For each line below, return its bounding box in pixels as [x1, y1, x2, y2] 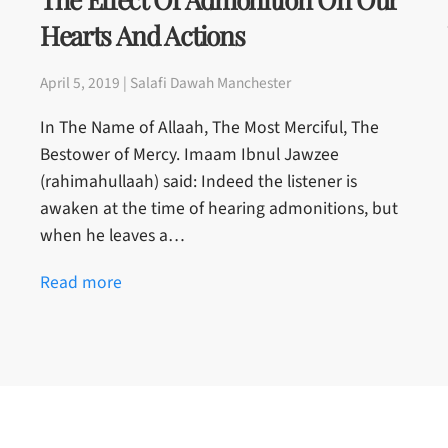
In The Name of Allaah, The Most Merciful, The [40, 115, 379, 141]
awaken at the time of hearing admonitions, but [40, 196, 398, 222]
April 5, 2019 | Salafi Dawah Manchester [40, 72, 291, 95]
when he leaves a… [40, 223, 185, 249]
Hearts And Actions [40, 17, 245, 54]
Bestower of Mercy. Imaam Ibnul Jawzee [40, 142, 339, 168]
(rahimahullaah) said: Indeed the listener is [40, 169, 357, 195]
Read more [40, 270, 122, 296]
